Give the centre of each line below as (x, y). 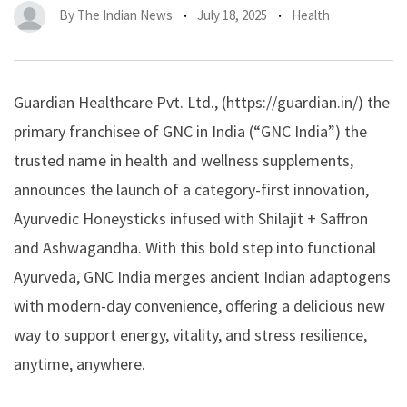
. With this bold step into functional (257, 247)
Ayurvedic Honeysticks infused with (136, 218)
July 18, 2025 (232, 15)
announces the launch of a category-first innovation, (191, 189)
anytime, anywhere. (79, 363)
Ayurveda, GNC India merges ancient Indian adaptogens (202, 276)
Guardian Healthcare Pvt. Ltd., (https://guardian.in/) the (202, 102)
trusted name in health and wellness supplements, (184, 160)
